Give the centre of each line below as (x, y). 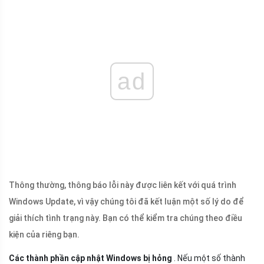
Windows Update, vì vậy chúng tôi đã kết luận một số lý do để (126, 202)
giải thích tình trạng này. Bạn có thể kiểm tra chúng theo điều (126, 218)
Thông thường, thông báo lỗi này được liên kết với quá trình (123, 185)
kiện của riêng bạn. (44, 235)
